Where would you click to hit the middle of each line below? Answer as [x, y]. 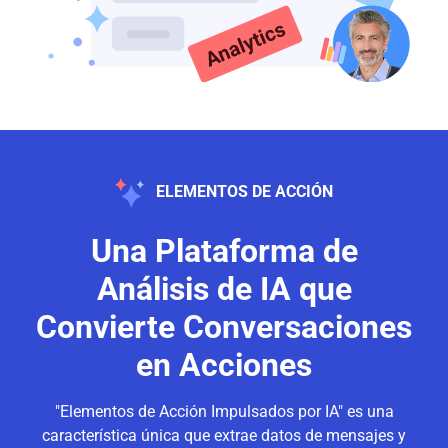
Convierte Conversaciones [224, 326]
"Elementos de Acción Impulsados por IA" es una [224, 411]
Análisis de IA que [224, 288]
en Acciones [224, 364]
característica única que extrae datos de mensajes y [224, 435]
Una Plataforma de [224, 250]
